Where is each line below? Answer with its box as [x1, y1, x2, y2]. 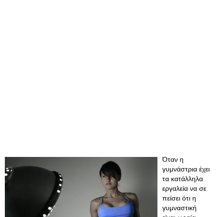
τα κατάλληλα [162, 175, 203, 183]
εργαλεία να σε [162, 185, 206, 192]
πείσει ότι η [162, 194, 196, 202]
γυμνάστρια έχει [162, 165, 210, 173]
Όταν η [162, 155, 184, 163]
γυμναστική [162, 204, 197, 212]
